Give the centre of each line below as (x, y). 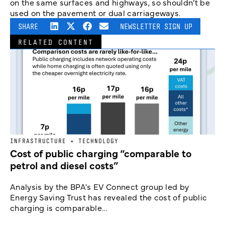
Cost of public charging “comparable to (101, 153)
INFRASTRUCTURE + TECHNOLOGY (64, 141)
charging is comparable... (59, 208)
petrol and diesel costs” (64, 165)
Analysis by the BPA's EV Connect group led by (100, 187)
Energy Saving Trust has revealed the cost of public (109, 197)
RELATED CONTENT (56, 42)
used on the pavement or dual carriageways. (95, 13)
